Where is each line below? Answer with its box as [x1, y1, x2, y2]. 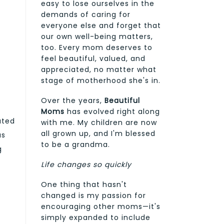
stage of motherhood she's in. [41, 75, 160, 85]
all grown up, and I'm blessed [41, 128, 155, 138]
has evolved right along [64, 106, 160, 116]
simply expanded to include [41, 212, 150, 222]
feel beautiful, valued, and [41, 53, 145, 63]
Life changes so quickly [41, 159, 131, 169]
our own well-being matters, [41, 31, 153, 41]
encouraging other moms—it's [41, 201, 160, 211]
